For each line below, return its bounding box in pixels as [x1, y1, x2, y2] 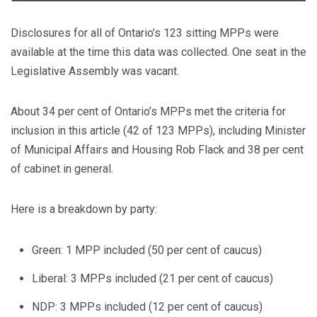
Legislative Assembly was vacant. [11, 64, 182, 78]
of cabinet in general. [11, 161, 119, 175]
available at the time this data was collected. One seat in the [11, 45, 306, 59]
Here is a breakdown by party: [11, 202, 157, 216]
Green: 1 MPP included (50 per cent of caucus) [32, 243, 262, 257]
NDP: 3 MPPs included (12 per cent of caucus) [32, 299, 263, 313]
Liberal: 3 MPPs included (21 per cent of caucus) [32, 271, 273, 285]
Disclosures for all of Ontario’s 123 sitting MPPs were [11, 25, 279, 40]
